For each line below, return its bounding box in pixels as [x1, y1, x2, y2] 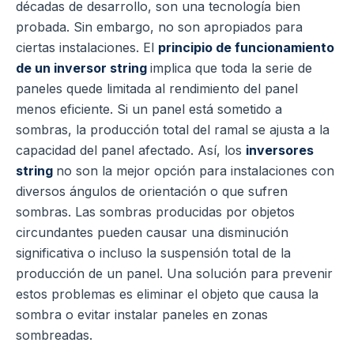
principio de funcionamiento [158, 39, 334, 55]
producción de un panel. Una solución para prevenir [16, 265, 333, 281]
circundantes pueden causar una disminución [16, 224, 288, 240]
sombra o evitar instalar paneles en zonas [16, 306, 268, 322]
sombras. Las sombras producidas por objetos [16, 203, 295, 220]
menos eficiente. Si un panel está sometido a [16, 100, 282, 117]
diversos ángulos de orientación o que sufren [16, 183, 288, 199]
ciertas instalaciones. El [16, 39, 158, 55]
